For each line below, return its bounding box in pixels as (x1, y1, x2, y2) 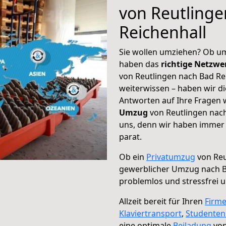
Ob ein (119, 151, 146, 162)
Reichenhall (119, 21, 206, 43)
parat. (119, 131, 142, 142)
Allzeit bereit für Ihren (119, 196, 205, 207)
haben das (119, 59, 161, 70)
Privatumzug (146, 151, 195, 162)
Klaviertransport (119, 208, 182, 219)
